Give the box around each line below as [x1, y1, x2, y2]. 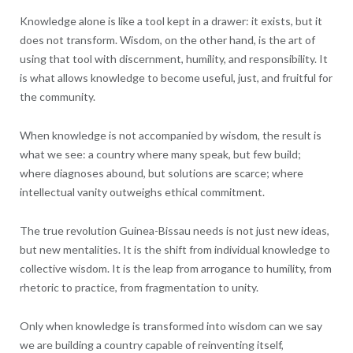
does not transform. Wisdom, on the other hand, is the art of [19, 32, 315, 46]
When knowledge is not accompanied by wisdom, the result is [19, 128, 321, 142]
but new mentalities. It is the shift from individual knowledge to [19, 242, 330, 256]
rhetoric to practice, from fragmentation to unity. [19, 280, 258, 294]
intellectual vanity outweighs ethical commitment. [19, 184, 265, 199]
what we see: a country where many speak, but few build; [19, 147, 301, 161]
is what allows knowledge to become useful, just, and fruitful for [19, 70, 333, 84]
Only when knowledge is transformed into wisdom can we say [19, 318, 322, 333]
